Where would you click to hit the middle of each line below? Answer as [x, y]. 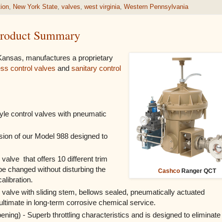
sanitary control [96, 68]
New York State [35, 7]
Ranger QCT [198, 171]
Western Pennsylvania [156, 7]
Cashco [169, 171]
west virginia [102, 7]
